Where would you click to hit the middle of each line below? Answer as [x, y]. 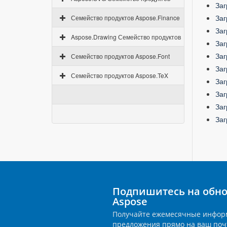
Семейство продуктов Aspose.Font [120, 56]
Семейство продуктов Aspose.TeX [120, 75]
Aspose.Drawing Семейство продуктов [126, 37]
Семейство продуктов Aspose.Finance [125, 17]
